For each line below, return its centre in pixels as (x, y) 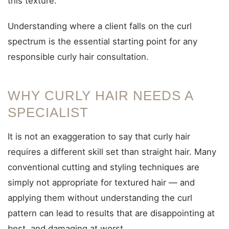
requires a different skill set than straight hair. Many (112, 152)
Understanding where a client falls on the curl (100, 26)
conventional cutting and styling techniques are (104, 167)
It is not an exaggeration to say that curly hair (99, 136)
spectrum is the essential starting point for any (102, 41)
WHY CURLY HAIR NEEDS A (100, 96)
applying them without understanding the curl (100, 198)
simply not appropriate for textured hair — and (101, 182)
